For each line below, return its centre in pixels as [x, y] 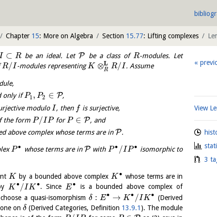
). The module [162, 208]
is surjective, [101, 108]
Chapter [19, 36]
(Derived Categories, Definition [74, 208]
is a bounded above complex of [129, 187]
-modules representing [53, 66]
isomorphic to [160, 149]
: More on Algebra [66, 36]
